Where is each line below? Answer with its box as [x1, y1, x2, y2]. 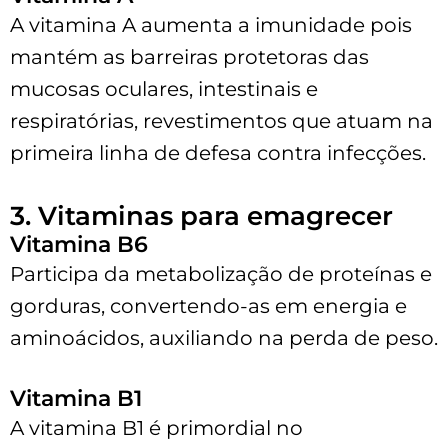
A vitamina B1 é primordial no [10, 415, 303, 440]
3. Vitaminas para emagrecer [10, 199, 393, 232]
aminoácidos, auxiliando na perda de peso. [10, 325, 438, 350]
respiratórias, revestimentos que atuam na [10, 108, 433, 133]
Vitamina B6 [10, 230, 148, 258]
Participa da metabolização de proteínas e [10, 261, 432, 286]
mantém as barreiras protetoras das [10, 44, 369, 69]
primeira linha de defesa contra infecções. [10, 140, 426, 165]
